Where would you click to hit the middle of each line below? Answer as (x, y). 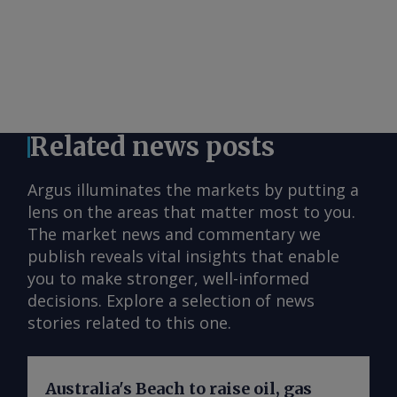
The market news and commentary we (174, 234)
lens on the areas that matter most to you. (191, 212)
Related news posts (152, 147)
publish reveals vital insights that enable (183, 257)
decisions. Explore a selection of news (171, 301)
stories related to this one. (129, 323)
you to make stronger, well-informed (168, 279)
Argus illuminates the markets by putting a (193, 190)
